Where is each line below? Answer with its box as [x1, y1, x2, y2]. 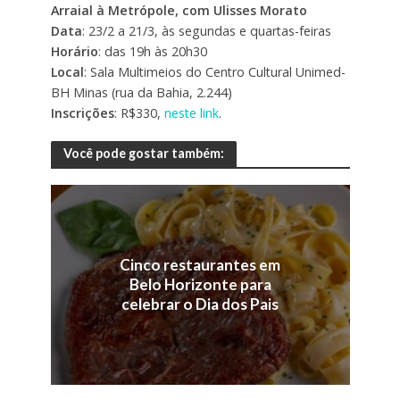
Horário [50, 43, 98, 61]
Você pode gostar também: [62, 146, 224, 162]
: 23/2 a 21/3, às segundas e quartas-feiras [81, 22, 331, 40]
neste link [163, 104, 219, 122]
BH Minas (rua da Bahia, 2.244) [50, 84, 232, 102]
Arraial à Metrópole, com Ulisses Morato [50, 2, 307, 20]
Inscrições [50, 104, 114, 122]
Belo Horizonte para [129, 275, 271, 295]
